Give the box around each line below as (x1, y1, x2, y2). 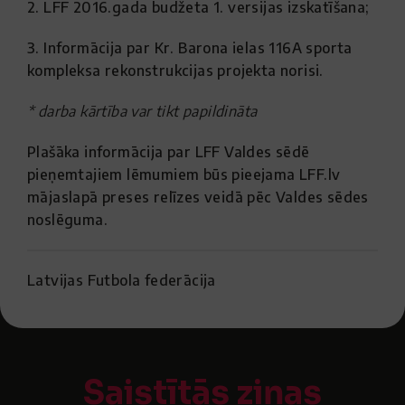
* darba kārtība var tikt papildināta (27, 102, 258, 120)
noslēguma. (27, 211, 108, 229)
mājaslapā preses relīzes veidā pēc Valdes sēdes (27, 188, 369, 206)
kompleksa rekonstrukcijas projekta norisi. (27, 61, 324, 80)
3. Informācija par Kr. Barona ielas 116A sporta (27, 39, 353, 57)
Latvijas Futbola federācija (27, 271, 216, 289)
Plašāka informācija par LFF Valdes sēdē (27, 143, 310, 161)
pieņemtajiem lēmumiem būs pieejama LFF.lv (27, 165, 341, 184)
